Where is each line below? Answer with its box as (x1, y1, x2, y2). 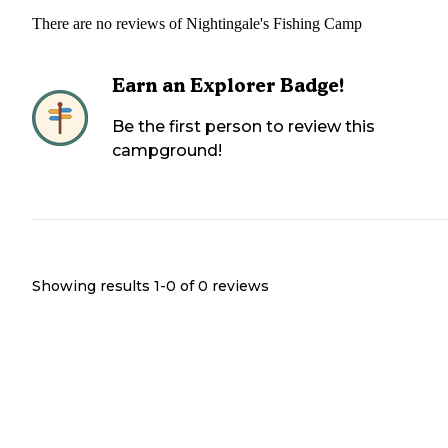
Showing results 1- (32, 276, 166, 295)
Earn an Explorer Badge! (112, 73, 345, 97)
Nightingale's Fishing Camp (186, 14, 362, 32)
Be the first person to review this (112, 116, 375, 136)
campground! (112, 140, 222, 160)
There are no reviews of (32, 14, 186, 32)
